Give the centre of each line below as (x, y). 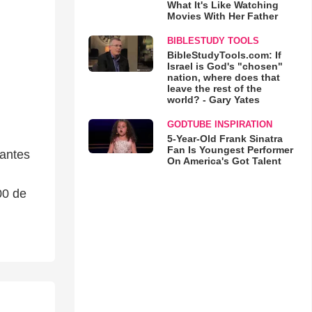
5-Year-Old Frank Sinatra (225, 139)
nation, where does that (223, 77)
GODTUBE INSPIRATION (219, 124)
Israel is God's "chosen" (225, 66)
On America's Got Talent (224, 161)
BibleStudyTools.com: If (224, 55)
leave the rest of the (214, 88)
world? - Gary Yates (213, 100)
